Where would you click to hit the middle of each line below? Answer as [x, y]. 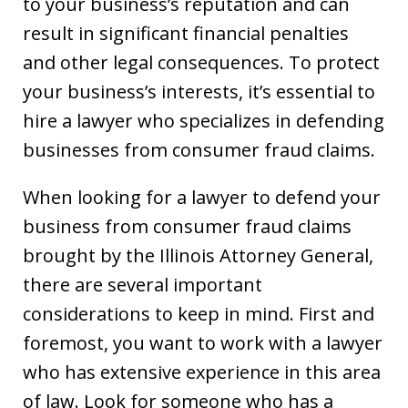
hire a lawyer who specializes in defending [204, 120]
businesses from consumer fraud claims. [199, 149]
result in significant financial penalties [186, 33]
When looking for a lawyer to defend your [202, 197]
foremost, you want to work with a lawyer [203, 342]
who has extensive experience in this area [202, 372]
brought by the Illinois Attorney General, [198, 255]
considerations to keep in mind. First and [199, 313]
